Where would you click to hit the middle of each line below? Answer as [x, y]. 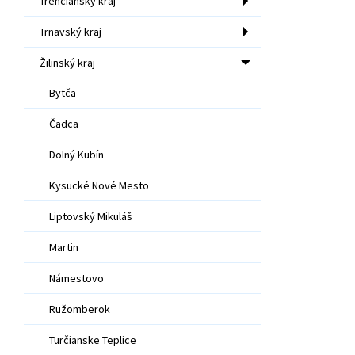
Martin [64, 247]
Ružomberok [80, 309]
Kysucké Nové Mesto [99, 185]
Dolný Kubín [76, 154]
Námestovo [76, 278]
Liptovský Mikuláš [91, 216]
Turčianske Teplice [93, 340]
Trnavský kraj [71, 31]
